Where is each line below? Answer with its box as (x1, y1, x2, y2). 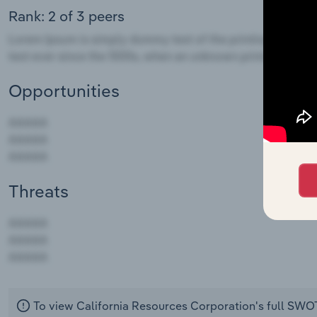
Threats (8, 180, 69, 202)
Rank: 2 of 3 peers (8, 7, 125, 25)
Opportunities (8, 80, 120, 102)
